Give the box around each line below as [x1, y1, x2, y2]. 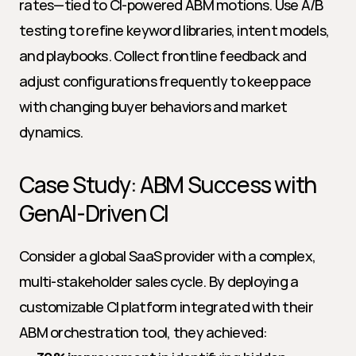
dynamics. [19, 122, 83, 141]
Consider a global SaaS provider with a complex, [19, 246, 316, 265]
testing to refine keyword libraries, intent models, [19, 21, 330, 40]
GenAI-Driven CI [19, 198, 169, 228]
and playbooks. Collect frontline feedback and [19, 46, 307, 65]
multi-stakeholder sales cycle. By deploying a [19, 272, 299, 291]
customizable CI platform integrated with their [19, 297, 313, 316]
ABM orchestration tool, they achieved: [19, 323, 268, 342]
